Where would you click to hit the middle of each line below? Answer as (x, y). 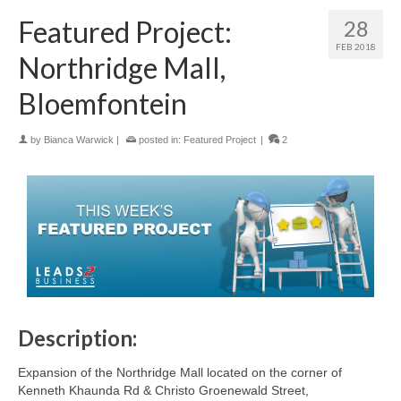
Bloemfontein (102, 104)
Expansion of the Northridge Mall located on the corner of (180, 373)
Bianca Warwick (79, 140)
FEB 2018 (356, 47)
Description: (77, 338)
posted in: (160, 140)
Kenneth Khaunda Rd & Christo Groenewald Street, (163, 391)
